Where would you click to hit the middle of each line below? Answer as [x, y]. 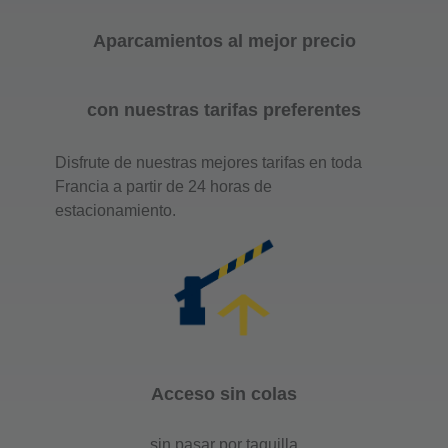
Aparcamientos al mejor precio [224, 41]
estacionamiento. [115, 210]
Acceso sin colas [224, 393]
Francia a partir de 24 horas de [163, 186]
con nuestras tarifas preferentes [224, 110]
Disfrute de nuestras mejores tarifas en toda [208, 162]
